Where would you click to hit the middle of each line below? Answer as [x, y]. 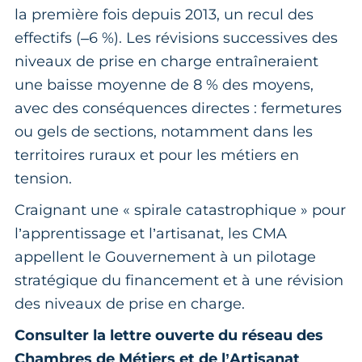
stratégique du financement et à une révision [179, 280]
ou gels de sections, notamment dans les [164, 131]
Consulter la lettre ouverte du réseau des [169, 335]
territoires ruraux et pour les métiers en [157, 155]
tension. [45, 178]
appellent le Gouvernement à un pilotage [165, 257]
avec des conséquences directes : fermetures [178, 108]
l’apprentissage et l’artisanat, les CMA [151, 233]
